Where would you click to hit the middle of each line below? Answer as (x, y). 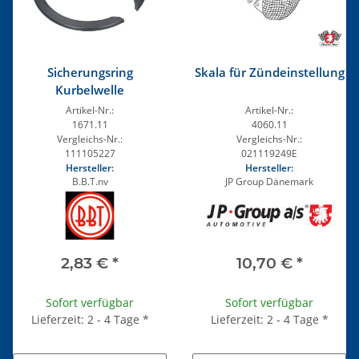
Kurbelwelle (90, 89)
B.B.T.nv (90, 181)
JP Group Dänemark (269, 181)
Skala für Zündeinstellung (269, 72)
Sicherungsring (90, 72)
